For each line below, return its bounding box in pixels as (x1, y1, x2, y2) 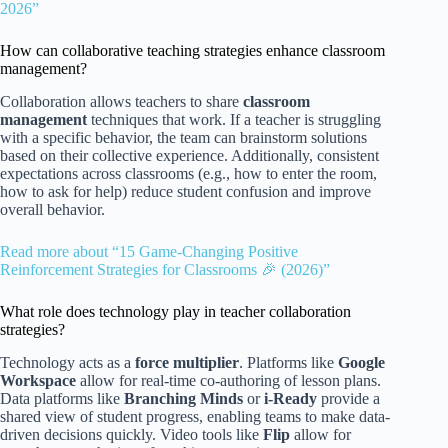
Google (338, 354, 385, 372)
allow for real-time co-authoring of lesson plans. (76, 372, 381, 390)
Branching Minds (124, 390, 243, 408)
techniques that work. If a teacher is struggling (87, 111, 381, 129)
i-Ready (264, 390, 317, 408)
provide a (317, 390, 380, 408)
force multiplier (135, 354, 239, 372)
